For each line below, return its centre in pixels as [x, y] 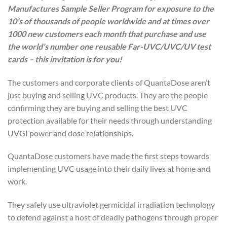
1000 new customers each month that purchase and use [107, 33]
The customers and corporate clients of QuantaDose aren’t [109, 82]
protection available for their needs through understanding [110, 120]
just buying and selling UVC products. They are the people [108, 95]
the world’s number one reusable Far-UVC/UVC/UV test [109, 46]
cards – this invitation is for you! [65, 59]
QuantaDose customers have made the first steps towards [108, 156]
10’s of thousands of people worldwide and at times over [108, 21]
